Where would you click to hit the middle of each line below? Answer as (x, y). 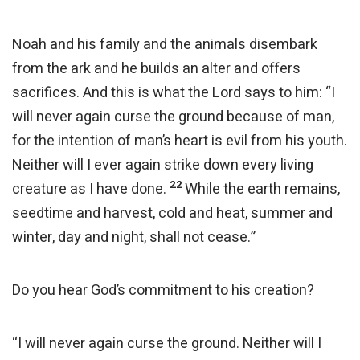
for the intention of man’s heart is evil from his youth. (180, 141)
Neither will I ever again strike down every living (163, 166)
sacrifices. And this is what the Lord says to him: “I (174, 93)
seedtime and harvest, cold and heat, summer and (172, 214)
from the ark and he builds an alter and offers (156, 69)
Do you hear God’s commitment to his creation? (165, 291)
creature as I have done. (91, 190)
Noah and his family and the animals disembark (165, 45)
